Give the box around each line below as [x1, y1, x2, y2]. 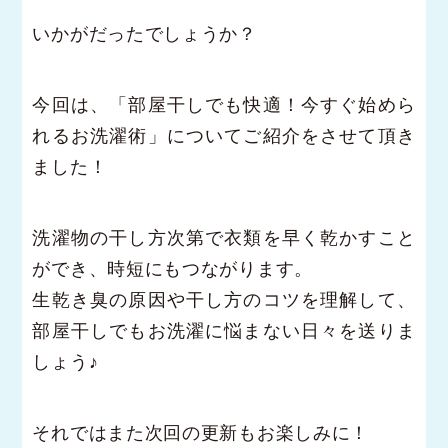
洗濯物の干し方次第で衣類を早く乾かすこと [32, 227, 416, 249]
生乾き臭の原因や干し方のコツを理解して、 [32, 289, 416, 311]
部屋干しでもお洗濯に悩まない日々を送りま [32, 320, 416, 342]
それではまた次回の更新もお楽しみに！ [32, 422, 370, 444]
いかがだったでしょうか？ [32, 23, 257, 45]
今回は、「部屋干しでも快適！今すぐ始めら [32, 94, 416, 116]
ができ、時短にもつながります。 [32, 258, 313, 280]
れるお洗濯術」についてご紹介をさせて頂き [32, 125, 416, 147]
